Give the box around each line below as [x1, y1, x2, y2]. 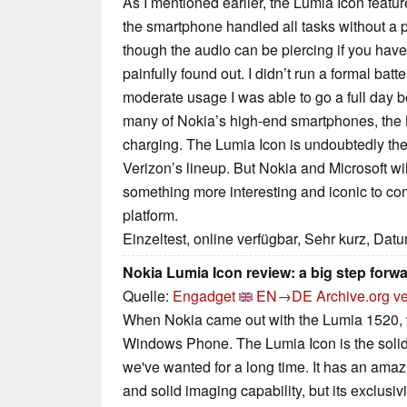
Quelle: [123, 285, 173, 307]
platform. [123, 204, 178, 226]
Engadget [173, 285, 235, 307]
